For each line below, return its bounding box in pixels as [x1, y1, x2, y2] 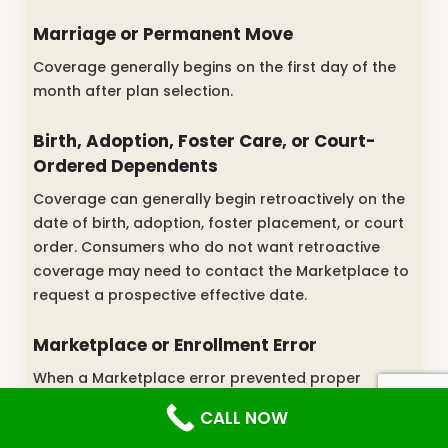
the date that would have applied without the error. [33, 416, 411, 437]
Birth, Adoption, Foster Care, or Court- [33, 128, 376, 153]
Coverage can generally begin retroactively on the [33, 189, 405, 210]
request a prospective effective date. [33, 285, 307, 306]
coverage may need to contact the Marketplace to [33, 261, 409, 282]
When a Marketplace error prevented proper [33, 368, 361, 389]
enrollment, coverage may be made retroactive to [33, 392, 403, 413]
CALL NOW [200, 406, 288, 430]
